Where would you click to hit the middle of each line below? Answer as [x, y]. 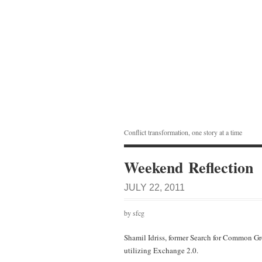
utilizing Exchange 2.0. [161, 250]
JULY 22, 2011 [154, 187]
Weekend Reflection [189, 167]
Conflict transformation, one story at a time [183, 132]
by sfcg [134, 213]
